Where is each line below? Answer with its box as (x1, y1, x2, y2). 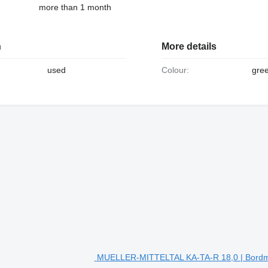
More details (161, 41, 217, 52)
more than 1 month (38, 2, 111, 12)
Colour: (167, 65, 189, 75)
